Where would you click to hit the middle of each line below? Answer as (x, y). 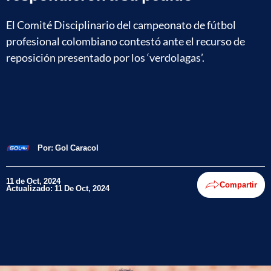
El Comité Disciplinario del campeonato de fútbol (121, 24)
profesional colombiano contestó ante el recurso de (126, 41)
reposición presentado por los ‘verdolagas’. (105, 57)
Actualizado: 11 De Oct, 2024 (58, 188)
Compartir (238, 185)
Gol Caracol (77, 148)
